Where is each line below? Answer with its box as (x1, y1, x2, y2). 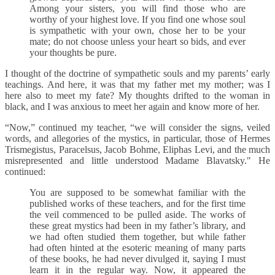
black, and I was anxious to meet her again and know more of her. (5, 101, 260, 112)
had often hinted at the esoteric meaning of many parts (29, 242, 246, 254)
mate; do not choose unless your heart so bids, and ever (29, 36, 246, 47)
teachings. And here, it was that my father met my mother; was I (5, 79, 270, 90)
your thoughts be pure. (29, 47, 117, 58)
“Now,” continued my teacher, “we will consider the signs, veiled (5, 122, 270, 133)
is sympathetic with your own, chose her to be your (29, 25, 246, 36)
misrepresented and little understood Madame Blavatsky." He (5, 155, 270, 166)
